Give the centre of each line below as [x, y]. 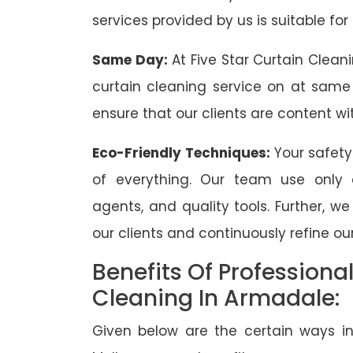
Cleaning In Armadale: [216, 299]
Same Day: [130, 60]
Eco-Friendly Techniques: [183, 153]
